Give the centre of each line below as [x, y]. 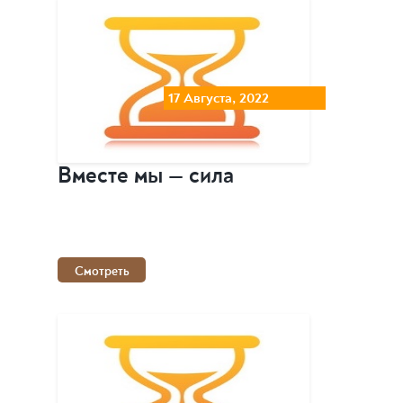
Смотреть [102, 272]
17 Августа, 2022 [219, 99]
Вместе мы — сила [146, 176]
